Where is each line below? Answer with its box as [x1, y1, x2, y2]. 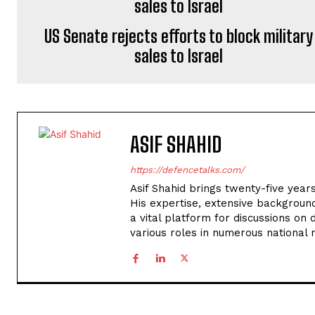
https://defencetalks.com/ [130, 164, 245, 175]
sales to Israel [134, 45, 224, 66]
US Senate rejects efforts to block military [44, 25, 314, 46]
